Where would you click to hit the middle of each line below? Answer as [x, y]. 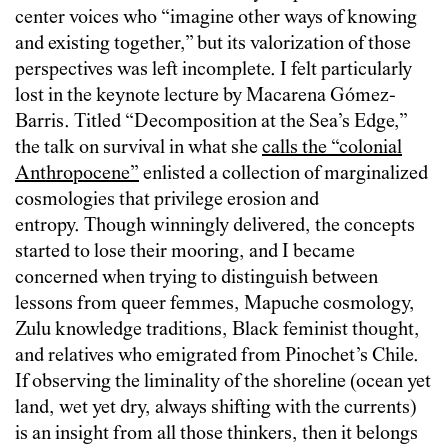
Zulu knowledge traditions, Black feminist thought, [217, 330]
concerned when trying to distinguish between [196, 278]
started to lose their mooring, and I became [185, 252]
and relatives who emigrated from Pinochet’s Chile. [217, 356]
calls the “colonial [332, 148]
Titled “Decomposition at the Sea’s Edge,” [240, 122]
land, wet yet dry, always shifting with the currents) [216, 408]
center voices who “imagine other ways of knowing [216, 18]
